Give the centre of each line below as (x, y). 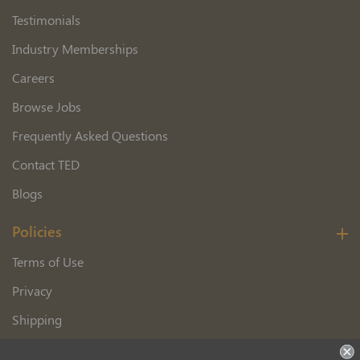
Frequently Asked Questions (90, 135)
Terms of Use (48, 262)
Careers (33, 78)
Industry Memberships (75, 49)
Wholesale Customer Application (103, 348)
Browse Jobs (47, 106)
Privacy (32, 290)
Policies (37, 231)
